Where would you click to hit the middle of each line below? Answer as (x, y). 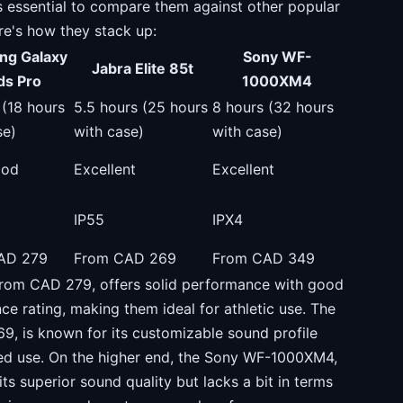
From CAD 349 (264, 258)
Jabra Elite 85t (142, 68)
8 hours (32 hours (273, 107)
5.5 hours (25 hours (141, 107)
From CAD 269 (125, 258)
